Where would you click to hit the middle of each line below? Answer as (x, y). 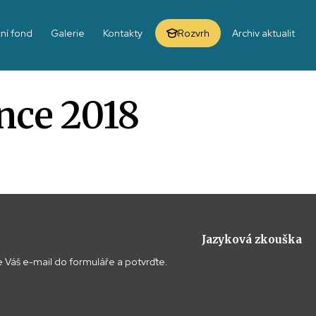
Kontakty (123, 33)
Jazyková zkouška (251, 239)
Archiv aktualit (263, 33)
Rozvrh (194, 33)
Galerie (68, 33)
